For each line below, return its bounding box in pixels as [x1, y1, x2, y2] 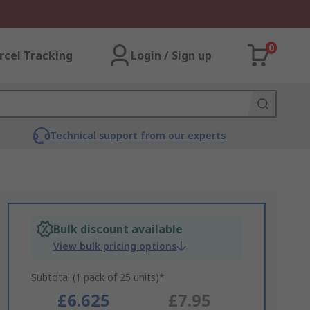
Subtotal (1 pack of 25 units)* [30, 271, 165, 284]
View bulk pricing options [53, 239, 176, 253]
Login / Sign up [131, 48, 212, 63]
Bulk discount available [53, 221, 183, 237]
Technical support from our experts [49, 129, 226, 142]
